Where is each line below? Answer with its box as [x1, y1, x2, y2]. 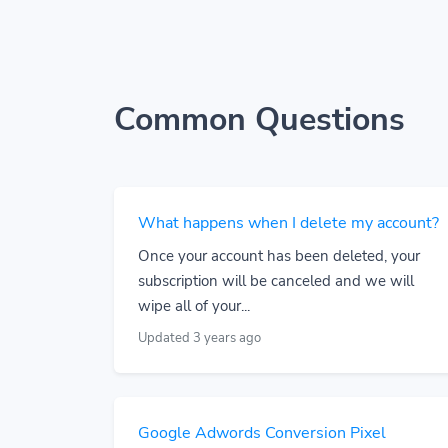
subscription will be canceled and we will [138, 271, 414, 291]
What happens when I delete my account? [138, 212, 439, 234]
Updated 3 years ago [138, 329, 261, 347]
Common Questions [114, 98, 405, 141]
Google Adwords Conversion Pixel [138, 422, 386, 444]
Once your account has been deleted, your [138, 246, 420, 266]
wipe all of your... [138, 296, 250, 316]
